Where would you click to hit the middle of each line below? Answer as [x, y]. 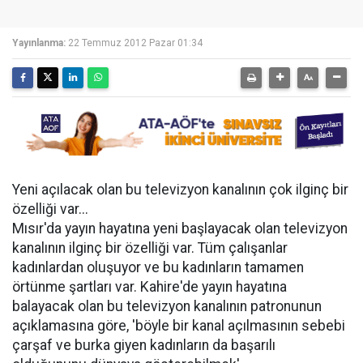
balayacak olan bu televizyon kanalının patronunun [167, 306]
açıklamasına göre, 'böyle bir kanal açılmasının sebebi [179, 326]
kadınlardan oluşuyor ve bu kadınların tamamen [158, 267]
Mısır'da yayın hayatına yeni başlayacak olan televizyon [180, 228]
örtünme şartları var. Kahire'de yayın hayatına [149, 287]
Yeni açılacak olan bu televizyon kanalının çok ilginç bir [180, 190]
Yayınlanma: [39, 43]
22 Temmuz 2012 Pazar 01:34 [135, 43]
